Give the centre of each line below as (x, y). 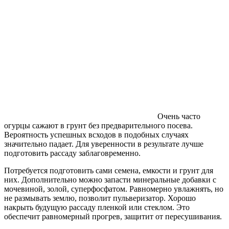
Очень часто (179, 117)
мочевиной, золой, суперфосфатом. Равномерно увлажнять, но (114, 189)
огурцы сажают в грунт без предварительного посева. (98, 126)
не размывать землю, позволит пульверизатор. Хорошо (100, 198)
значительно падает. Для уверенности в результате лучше (104, 144)
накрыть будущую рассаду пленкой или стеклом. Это (97, 208)
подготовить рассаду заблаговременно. (72, 153)
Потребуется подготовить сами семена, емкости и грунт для (109, 171)
